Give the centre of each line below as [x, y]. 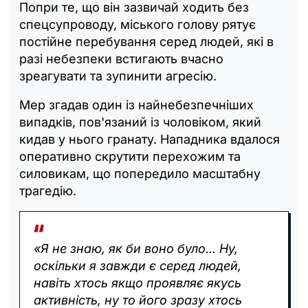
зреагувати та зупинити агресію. [118, 76]
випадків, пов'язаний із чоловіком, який [140, 122]
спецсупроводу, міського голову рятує [137, 25]
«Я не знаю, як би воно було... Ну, [136, 249]
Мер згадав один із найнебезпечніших [136, 105]
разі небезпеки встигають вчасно [121, 59]
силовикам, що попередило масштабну [140, 174]
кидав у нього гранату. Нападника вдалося [150, 140]
